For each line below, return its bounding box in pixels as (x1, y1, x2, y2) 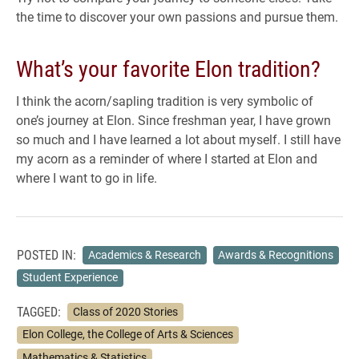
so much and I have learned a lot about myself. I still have (16, 131, 341, 148)
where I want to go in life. (16, 169, 157, 187)
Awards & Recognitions (218, 247, 334, 262)
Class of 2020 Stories (72, 304, 178, 319)
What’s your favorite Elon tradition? (16, 53, 321, 84)
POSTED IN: (17, 246, 76, 264)
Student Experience (22, 270, 118, 285)
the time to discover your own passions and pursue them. (16, 8, 338, 26)
